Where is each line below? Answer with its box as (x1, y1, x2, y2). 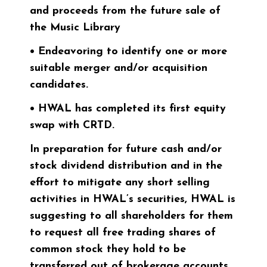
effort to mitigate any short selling (30, 177, 210, 189)
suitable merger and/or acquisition (30, 63, 207, 74)
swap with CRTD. (30, 120, 114, 132)
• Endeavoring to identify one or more (30, 46, 227, 58)
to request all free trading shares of (30, 227, 216, 239)
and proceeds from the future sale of (30, 5, 221, 17)
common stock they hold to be (30, 244, 186, 256)
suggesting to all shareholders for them (30, 210, 233, 222)
